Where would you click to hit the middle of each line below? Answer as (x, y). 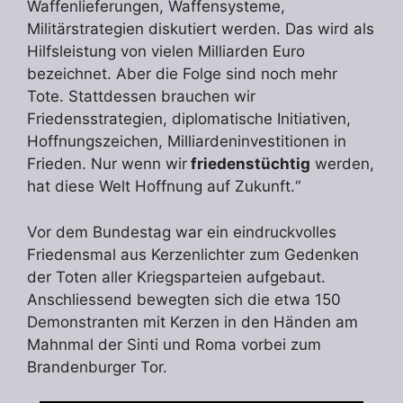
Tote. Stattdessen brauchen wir (141, 97)
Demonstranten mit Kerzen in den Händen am (193, 322)
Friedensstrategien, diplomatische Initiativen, (189, 119)
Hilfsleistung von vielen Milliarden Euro (166, 52)
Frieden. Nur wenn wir (107, 164)
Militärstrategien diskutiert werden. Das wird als (201, 29)
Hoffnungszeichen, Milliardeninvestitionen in (187, 142)
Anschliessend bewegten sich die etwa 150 (184, 299)
